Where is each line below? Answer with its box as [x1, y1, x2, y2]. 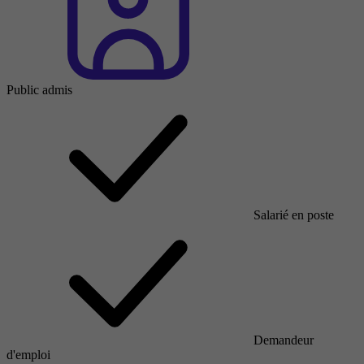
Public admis [6, 82, 72, 97]
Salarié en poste [253, 207, 334, 222]
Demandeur [253, 332, 314, 347]
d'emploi [6, 347, 50, 362]
